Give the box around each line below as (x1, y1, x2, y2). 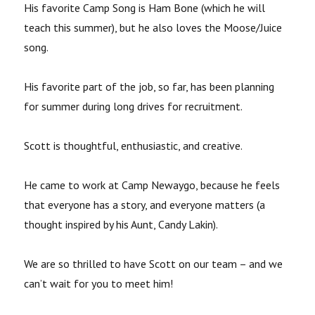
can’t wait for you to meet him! (24, 276, 174, 290)
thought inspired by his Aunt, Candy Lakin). (24, 217, 219, 231)
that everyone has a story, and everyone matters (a (24, 198, 266, 212)
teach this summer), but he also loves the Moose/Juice (24, 20, 283, 34)
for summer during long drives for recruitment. (24, 99, 243, 113)
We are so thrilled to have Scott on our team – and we (24, 257, 283, 271)
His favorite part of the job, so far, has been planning (24, 79, 275, 94)
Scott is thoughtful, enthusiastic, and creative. (24, 139, 243, 153)
